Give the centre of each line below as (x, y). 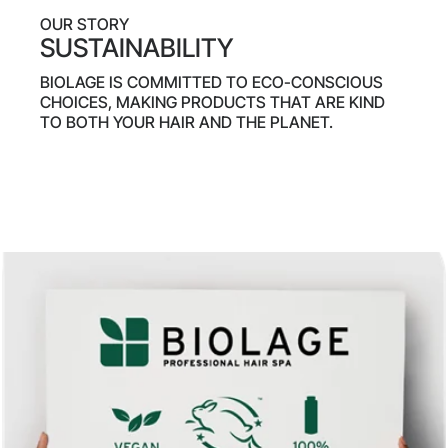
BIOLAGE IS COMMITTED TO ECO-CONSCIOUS (211, 81)
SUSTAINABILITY (136, 47)
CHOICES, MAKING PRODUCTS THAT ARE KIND (212, 101)
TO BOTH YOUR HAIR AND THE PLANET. (186, 121)
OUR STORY (84, 23)
